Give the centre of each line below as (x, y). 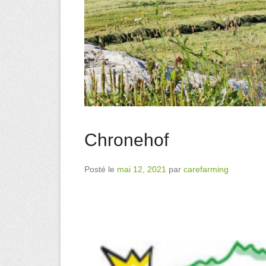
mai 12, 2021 (142, 169)
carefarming (206, 169)
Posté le (101, 169)
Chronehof (126, 140)
